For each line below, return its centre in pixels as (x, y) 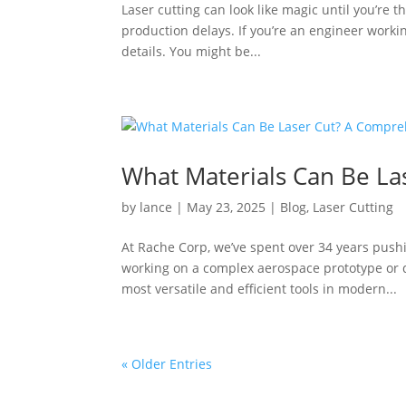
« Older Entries (167, 364)
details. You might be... (192, 51)
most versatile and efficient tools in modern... (260, 289)
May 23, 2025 (227, 207)
